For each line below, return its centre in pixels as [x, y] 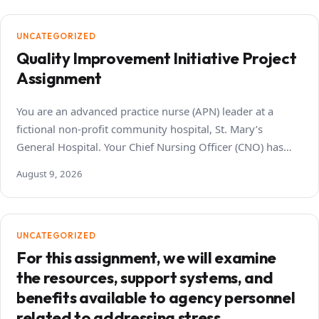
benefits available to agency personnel [156, 297]
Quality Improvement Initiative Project [157, 58]
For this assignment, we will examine [146, 257]
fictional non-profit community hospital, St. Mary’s [140, 129]
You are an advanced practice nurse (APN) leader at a [145, 111]
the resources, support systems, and [145, 277]
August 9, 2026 [49, 173]
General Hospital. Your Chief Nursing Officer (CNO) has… [154, 146]
